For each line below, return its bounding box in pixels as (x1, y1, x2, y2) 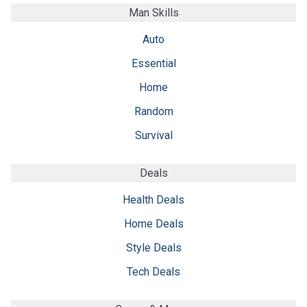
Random (134, 104, 173, 118)
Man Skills (128, 5, 179, 19)
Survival (134, 128, 173, 142)
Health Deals (123, 193, 184, 206)
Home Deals (123, 217, 184, 230)
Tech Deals (127, 265, 180, 278)
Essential (131, 56, 176, 70)
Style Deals (125, 241, 182, 254)
